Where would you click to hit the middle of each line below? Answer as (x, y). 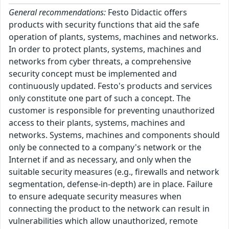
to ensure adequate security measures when (95, 196)
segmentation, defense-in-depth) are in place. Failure (111, 184)
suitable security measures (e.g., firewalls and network (114, 172)
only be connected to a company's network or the (105, 147)
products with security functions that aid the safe (104, 25)
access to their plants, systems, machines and (97, 123)
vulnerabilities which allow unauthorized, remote (103, 221)
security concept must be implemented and (93, 74)
